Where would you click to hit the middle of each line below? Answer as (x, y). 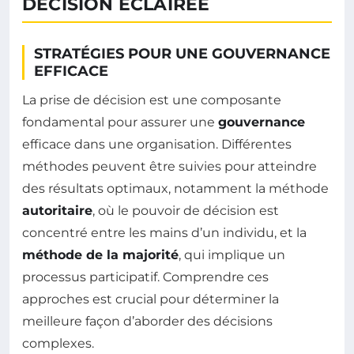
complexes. (58, 344)
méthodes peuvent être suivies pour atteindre (169, 167)
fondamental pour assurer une (120, 122)
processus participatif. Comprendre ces (145, 277)
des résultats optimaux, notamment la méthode (175, 189)
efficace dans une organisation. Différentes (157, 145)
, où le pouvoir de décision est (186, 211)
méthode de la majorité (100, 255)
